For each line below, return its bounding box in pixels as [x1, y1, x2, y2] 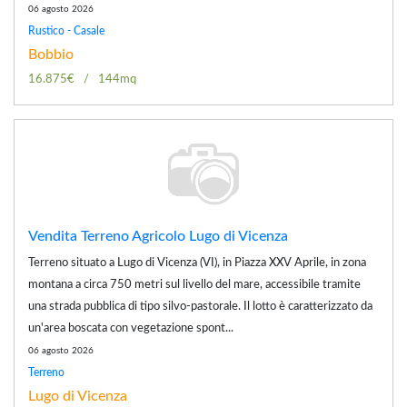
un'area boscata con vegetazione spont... [28, 322, 233, 334]
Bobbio [28, 46, 74, 62]
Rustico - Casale [28, 25, 104, 36]
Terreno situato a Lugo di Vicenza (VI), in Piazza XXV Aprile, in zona [28, 256, 366, 269]
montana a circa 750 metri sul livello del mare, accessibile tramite [28, 278, 361, 291]
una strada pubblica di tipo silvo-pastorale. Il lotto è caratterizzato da [28, 300, 372, 313]
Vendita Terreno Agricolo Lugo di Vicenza [28, 228, 288, 243]
